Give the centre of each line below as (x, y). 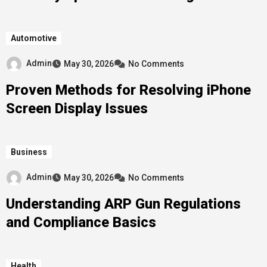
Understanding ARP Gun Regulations (123, 204)
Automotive (33, 38)
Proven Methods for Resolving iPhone (128, 90)
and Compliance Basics (81, 222)
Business (29, 152)
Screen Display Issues (77, 109)
